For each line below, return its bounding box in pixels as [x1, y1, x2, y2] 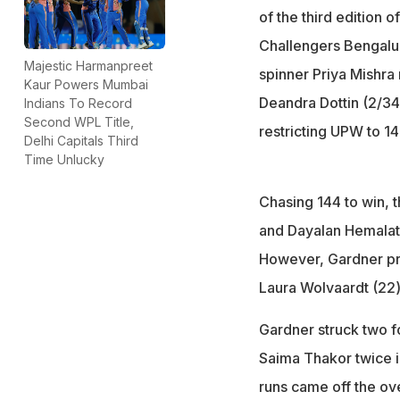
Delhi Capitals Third [24, 132, 138, 148]
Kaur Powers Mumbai [24, 76, 148, 92]
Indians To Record [24, 95, 132, 111]
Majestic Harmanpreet [24, 57, 153, 73]
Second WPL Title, [24, 113, 134, 129]
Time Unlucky [24, 151, 104, 167]
